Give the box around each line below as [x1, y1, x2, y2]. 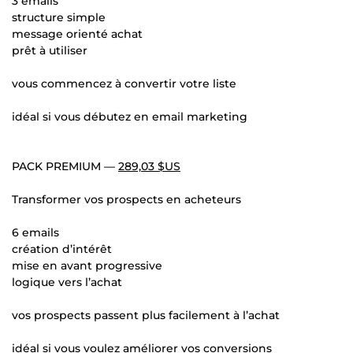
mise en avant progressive [12, 258, 162, 273]
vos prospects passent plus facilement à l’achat [12, 308, 280, 323]
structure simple [12, 10, 106, 25]
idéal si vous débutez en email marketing [12, 110, 247, 124]
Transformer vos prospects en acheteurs [12, 192, 241, 207]
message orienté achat [12, 27, 143, 42]
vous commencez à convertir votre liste [12, 76, 236, 91]
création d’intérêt [12, 242, 112, 257]
